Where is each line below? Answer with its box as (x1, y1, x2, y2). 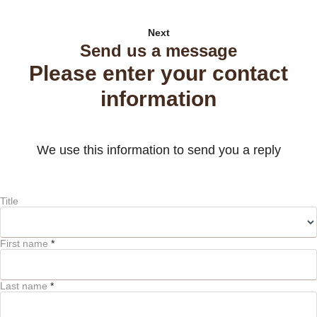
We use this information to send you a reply (36, 142, 281, 157)
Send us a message (80, 40, 237, 60)
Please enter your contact (29, 61, 288, 85)
